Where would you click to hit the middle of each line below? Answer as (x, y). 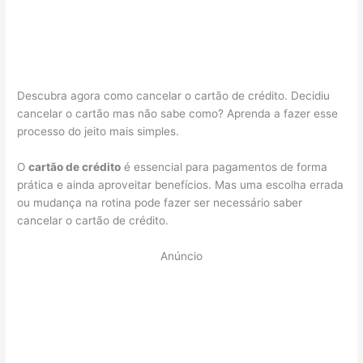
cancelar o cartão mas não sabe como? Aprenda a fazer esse (178, 114)
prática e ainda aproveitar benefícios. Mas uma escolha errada (181, 184)
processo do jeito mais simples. (98, 132)
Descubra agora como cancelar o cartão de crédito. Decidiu (174, 96)
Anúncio (181, 256)
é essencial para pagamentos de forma (224, 167)
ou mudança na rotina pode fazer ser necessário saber (160, 202)
